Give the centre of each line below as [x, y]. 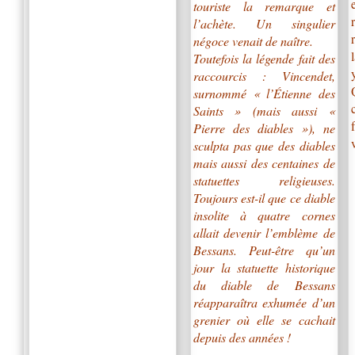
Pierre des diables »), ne [264, 128]
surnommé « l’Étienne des [264, 93]
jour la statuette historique [264, 267]
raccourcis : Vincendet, [264, 75]
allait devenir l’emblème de [264, 232]
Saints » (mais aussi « [264, 110]
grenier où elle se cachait [264, 319]
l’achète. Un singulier [264, 23]
